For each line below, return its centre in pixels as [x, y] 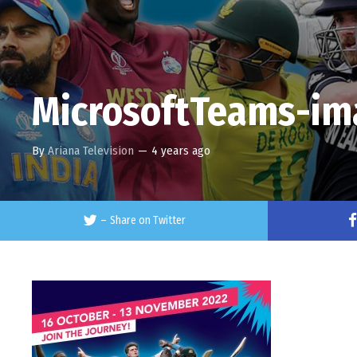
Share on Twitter [147, 220]
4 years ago [181, 151]
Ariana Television [91, 151]
